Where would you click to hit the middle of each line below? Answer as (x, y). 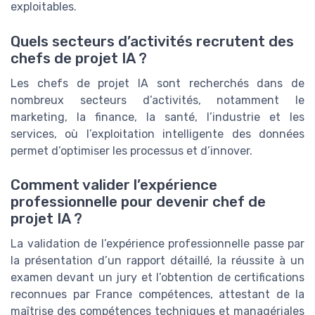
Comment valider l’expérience (114, 185)
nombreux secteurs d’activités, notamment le (157, 100)
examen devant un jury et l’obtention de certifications (157, 277)
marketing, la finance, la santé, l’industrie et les (157, 117)
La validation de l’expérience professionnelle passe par (157, 243)
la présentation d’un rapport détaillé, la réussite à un (157, 260)
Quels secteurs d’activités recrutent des (152, 41)
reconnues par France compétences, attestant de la (157, 294)
